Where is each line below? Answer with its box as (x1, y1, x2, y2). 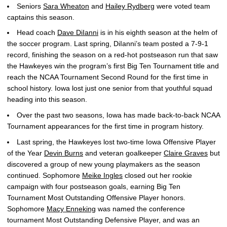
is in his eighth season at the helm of (98, 28, 217, 37)
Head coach (17, 28, 57, 37)
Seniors (17, 2, 43, 10)
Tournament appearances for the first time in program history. (7, 122, 204, 130)
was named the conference (96, 204, 185, 213)
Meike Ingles (82, 171, 123, 179)
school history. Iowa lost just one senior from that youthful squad (7, 84, 212, 93)
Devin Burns (44, 148, 83, 157)
